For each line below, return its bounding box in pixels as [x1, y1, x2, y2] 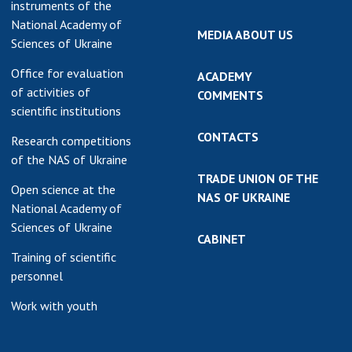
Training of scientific [11, 249, 116, 265]
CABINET [197, 231, 246, 247]
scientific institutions [11, 103, 121, 119]
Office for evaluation [11, 65, 123, 81]
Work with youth [11, 298, 97, 313]
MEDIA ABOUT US [197, 27, 293, 42]
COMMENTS [197, 87, 263, 103]
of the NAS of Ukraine [11, 152, 127, 167]
